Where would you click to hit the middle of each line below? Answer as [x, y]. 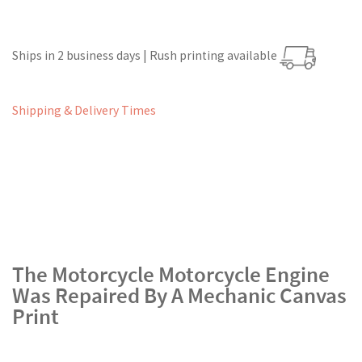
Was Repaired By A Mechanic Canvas [179, 295]
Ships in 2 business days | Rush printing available [146, 56]
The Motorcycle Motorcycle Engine [171, 274]
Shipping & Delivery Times [84, 110]
